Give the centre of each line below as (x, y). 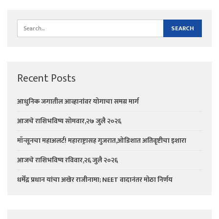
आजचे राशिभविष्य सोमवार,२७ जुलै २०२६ (69, 121)
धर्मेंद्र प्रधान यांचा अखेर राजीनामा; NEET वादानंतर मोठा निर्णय (95, 179)
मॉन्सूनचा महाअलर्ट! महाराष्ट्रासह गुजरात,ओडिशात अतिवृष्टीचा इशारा (102, 140)
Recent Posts (46, 78)
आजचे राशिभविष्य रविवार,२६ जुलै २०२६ (67, 160)
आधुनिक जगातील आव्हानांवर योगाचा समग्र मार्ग (78, 101)
